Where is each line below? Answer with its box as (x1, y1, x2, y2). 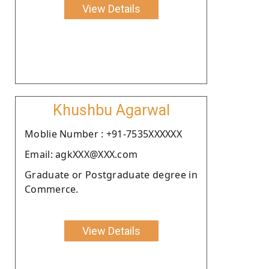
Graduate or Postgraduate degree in (25, 168, 198, 181)
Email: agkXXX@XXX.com (25, 147, 138, 161)
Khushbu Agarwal (52, 101, 170, 119)
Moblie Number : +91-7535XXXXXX (25, 127, 182, 141)
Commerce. (25, 182, 79, 196)
